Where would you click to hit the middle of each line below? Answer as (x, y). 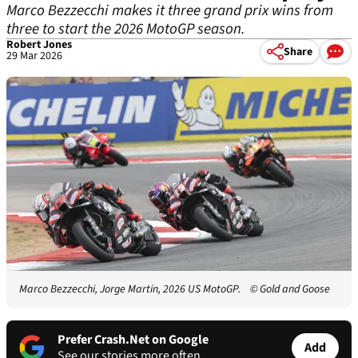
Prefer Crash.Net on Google (133, 340)
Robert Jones (39, 45)
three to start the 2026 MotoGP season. (126, 29)
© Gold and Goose (290, 290)
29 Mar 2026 (34, 56)
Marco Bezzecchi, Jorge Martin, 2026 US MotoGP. (130, 290)
